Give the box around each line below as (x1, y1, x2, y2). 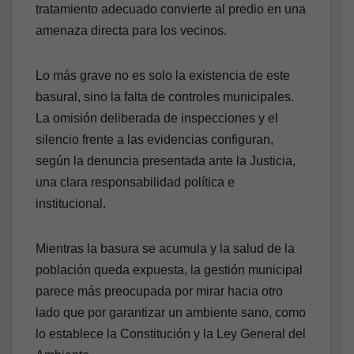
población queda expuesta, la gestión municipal (36, 263, 303, 277)
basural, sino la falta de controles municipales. (36, 90, 294, 104)
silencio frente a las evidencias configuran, (36, 133, 273, 147)
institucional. (36, 197, 106, 211)
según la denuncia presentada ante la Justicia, (36, 154, 296, 168)
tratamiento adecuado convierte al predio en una (36, 2, 306, 17)
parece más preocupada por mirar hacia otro (36, 284, 283, 299)
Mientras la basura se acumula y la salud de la (36, 242, 295, 256)
